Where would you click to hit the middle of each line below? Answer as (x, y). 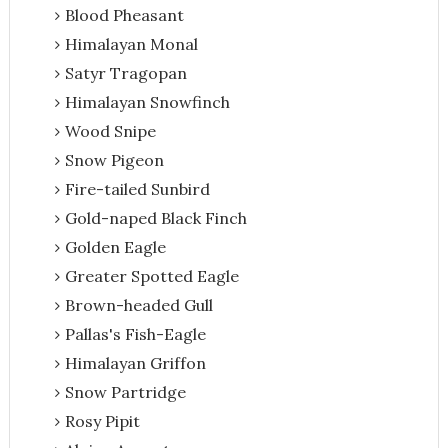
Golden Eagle (115, 246)
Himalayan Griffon (135, 362)
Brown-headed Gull (138, 304)
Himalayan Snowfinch (147, 101)
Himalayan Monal (131, 43)
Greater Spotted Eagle (151, 275)
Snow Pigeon (114, 159)
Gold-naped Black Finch (155, 217)
